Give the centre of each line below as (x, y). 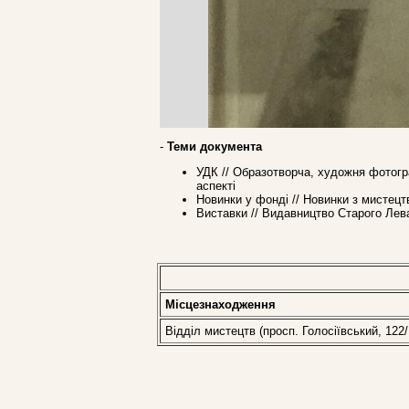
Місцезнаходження (220, 304)
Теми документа (215, 146)
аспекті (216, 186)
